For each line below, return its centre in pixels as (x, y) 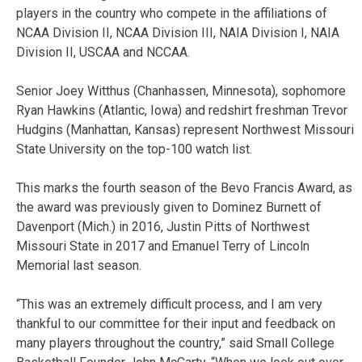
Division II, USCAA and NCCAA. (103, 52)
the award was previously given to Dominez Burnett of (169, 207)
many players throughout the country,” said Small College (175, 343)
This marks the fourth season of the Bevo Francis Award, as (184, 187)
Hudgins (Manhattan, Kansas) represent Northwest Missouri (185, 129)
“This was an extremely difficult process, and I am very (169, 304)
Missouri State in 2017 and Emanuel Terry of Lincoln (163, 246)
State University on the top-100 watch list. (134, 149)
